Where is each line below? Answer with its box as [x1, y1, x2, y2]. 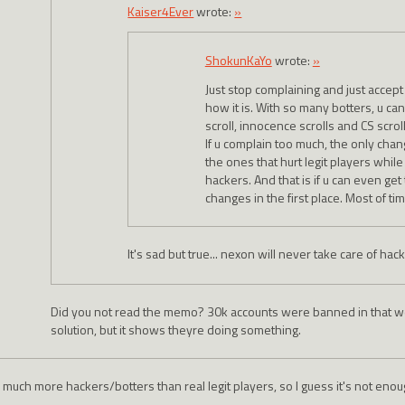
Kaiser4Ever [127, 2, 194, 22]
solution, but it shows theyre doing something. [50, 319, 301, 339]
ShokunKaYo [204, 51, 272, 71]
